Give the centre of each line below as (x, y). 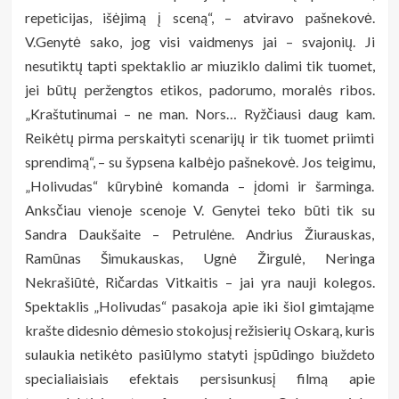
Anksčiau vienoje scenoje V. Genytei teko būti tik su (199, 209)
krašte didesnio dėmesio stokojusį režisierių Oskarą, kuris (199, 330)
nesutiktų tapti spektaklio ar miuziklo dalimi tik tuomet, (199, 65)
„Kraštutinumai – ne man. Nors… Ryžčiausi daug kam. (199, 113)
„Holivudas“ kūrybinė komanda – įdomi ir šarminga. (199, 185)
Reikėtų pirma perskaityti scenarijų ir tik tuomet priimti (199, 137)
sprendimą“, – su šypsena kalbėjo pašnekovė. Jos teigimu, (199, 161)
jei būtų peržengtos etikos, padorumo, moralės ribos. (199, 89)
